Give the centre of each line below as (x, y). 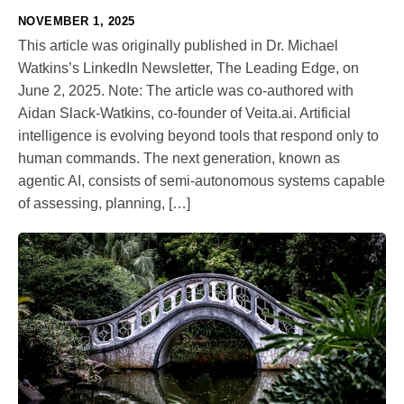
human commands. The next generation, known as (179, 159)
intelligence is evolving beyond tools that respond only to (198, 136)
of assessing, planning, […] (104, 204)
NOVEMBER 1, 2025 (77, 22)
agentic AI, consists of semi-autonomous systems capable (202, 181)
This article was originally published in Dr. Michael (178, 46)
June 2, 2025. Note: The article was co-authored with (186, 91)
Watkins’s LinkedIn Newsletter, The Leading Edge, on (188, 69)
